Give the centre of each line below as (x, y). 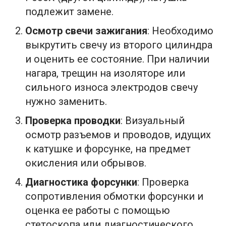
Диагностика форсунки (81, 182)
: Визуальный (153, 120)
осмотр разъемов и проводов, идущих (118, 134)
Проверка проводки (73, 120)
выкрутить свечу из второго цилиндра (119, 45)
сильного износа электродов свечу (111, 87)
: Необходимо (180, 31)
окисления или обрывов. (86, 163)
